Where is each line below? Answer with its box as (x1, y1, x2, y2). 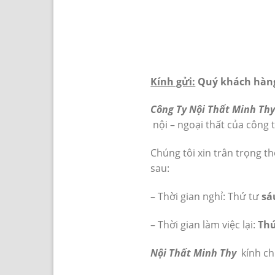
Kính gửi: (150, 74, 196, 88)
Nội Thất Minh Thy (150, 246, 237, 260)
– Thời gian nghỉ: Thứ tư (150, 189, 260, 203)
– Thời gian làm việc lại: (150, 217, 258, 231)
